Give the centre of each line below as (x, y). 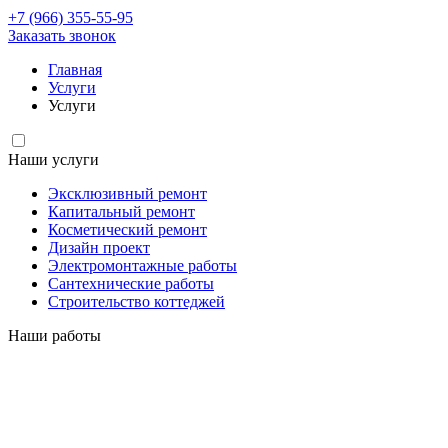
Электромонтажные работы (142, 265)
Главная (75, 69)
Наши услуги (53, 159)
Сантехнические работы (131, 283)
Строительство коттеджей (136, 301)
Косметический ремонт (127, 229)
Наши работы (54, 335)
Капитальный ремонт (121, 211)
